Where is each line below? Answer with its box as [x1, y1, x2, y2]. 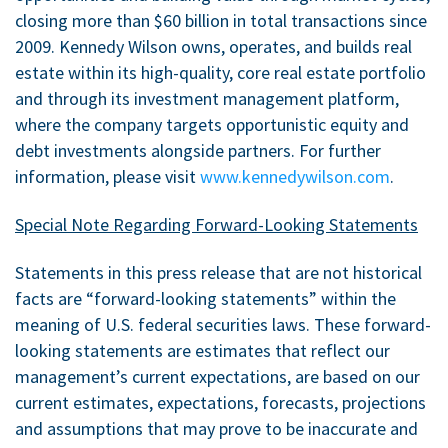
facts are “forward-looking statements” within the [15, 286, 396, 310]
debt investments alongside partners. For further [15, 138, 381, 162]
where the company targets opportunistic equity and [15, 112, 409, 136]
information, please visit [15, 164, 200, 188]
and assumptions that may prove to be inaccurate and [15, 416, 418, 440]
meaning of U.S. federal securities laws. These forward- [15, 312, 431, 336]
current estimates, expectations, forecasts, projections [15, 390, 426, 414]
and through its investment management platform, [15, 86, 399, 110]
